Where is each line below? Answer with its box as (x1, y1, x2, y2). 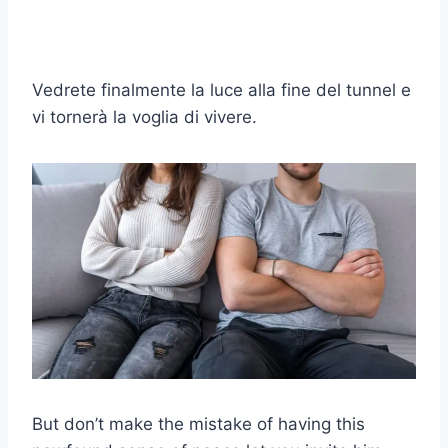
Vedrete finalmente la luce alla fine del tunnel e (32, 79, 411, 100)
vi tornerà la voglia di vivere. (32, 106, 257, 127)
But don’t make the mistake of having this (32, 413, 365, 434)
